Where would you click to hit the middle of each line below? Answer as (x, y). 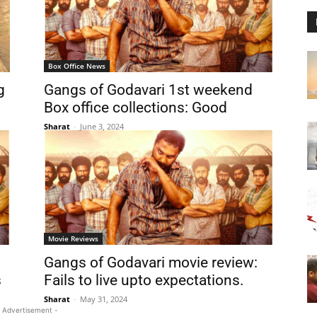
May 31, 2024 (104, 299)
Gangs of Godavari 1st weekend (148, 90)
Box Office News (77, 66)
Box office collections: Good (136, 108)
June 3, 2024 (102, 126)
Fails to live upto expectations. (144, 280)
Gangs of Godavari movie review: (151, 263)
